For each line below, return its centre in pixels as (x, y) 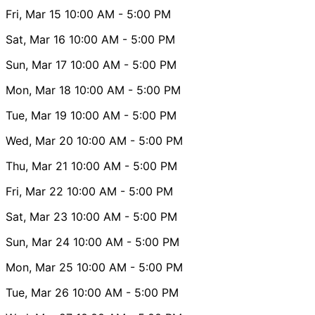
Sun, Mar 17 (36, 64)
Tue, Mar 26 (37, 292)
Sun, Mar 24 (38, 242)
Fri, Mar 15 (33, 14)
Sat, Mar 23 (37, 216)
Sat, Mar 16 (36, 39)
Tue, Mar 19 (36, 115)
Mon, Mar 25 (39, 267)
